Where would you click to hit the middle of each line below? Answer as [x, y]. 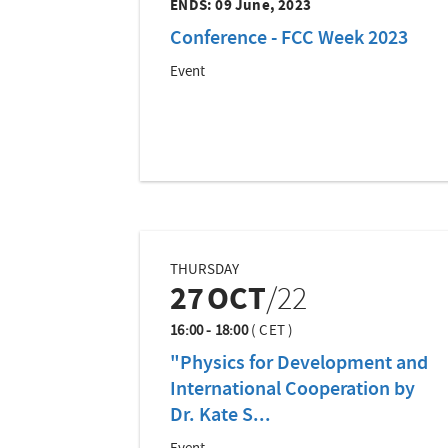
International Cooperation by [293, 390]
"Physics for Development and [299, 364]
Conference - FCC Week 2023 [289, 39]
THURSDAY [205, 270]
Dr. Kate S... [221, 416]
